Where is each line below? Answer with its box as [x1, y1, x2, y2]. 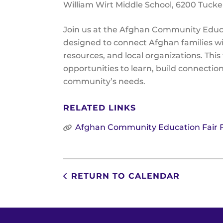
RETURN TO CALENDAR [71, 171, 180, 181]
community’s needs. [63, 77, 145, 86]
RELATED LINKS [63, 103, 136, 112]
